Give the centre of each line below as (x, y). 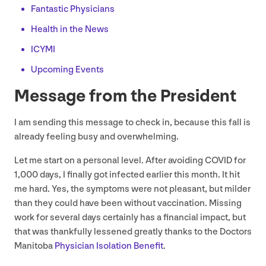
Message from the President (125, 96)
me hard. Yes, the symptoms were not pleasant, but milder (132, 189)
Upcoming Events (67, 69)
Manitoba (34, 246)
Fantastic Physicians (73, 9)
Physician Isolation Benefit (109, 246)
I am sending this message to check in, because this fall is (132, 122)
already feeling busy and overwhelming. (97, 137)
